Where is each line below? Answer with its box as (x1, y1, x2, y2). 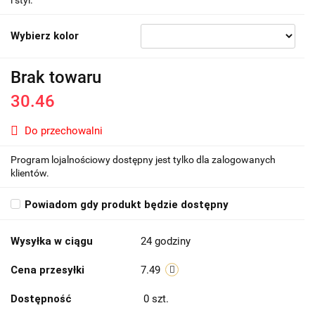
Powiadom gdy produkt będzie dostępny (25, 198, 229, 212)
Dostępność (11, 292, 72, 306)
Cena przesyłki (11, 264, 84, 277)
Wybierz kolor (11, 30, 79, 43)
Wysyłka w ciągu (11, 235, 93, 248)
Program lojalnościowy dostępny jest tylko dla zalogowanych (11, 154, 276, 166)
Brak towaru (11, 67, 101, 88)
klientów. (11, 167, 49, 179)
